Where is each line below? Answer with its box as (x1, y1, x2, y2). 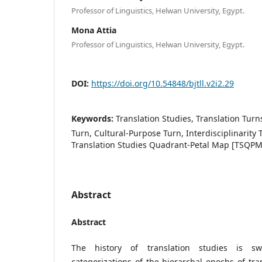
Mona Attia (71, 24, 116, 36)
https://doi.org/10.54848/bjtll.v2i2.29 (91, 77, 234, 89)
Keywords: (71, 112, 116, 124)
